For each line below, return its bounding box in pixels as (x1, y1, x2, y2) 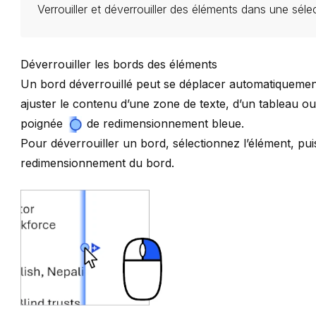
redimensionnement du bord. (20, 156, 175, 171)
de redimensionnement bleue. (87, 116, 245, 131)
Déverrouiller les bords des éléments (20, 57, 218, 72)
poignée (20, 116, 67, 131)
